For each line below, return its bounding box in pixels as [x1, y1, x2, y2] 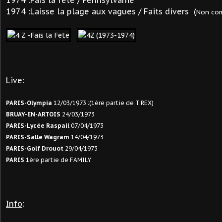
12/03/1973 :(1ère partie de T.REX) [54, 99, 154, 107]
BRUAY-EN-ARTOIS [6, 111, 60, 118]
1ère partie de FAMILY [24, 156, 91, 164]
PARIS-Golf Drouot [6, 145, 63, 152]
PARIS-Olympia [6, 99, 54, 107]
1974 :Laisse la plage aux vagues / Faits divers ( [6, 6, 196, 16]
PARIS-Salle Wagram [6, 133, 69, 141]
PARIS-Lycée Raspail [6, 122, 69, 129]
